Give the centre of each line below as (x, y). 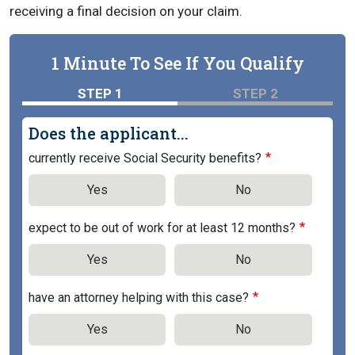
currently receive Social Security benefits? (145, 158)
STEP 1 (100, 93)
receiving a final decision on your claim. (126, 11)
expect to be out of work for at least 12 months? (162, 227)
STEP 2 (255, 93)
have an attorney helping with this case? (139, 297)
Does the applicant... (109, 133)
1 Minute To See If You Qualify (177, 63)
